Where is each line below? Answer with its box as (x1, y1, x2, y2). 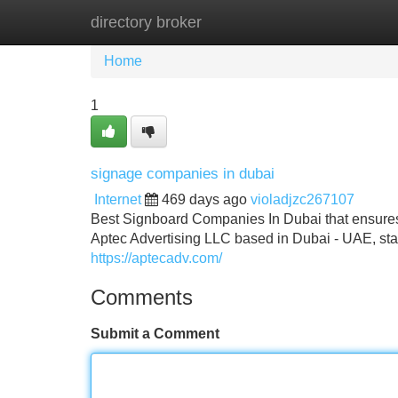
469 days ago (162, 192, 247, 207)
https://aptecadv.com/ (91, 251, 222, 266)
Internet (94, 192, 141, 207)
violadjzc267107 (251, 192, 354, 207)
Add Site (319, 14, 373, 29)
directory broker (91, 13, 202, 31)
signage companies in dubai (91, 164, 275, 182)
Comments (91, 285, 193, 309)
